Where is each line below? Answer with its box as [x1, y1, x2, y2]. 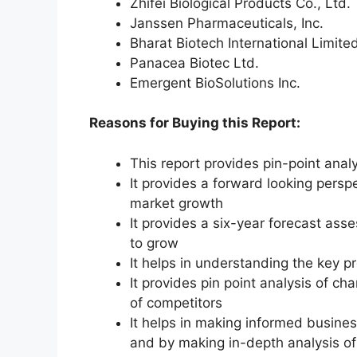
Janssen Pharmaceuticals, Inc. [130, 14, 324, 31]
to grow [130, 234, 178, 251]
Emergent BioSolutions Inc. [130, 74, 300, 91]
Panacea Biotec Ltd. [130, 54, 259, 71]
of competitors [130, 294, 222, 311]
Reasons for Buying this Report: [89, 115, 300, 131]
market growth [130, 194, 223, 211]
